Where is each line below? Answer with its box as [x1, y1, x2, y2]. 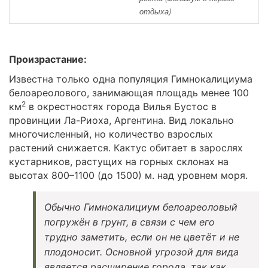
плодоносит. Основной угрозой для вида [44, 245, 239, 258]
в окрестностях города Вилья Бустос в [26, 100, 217, 112]
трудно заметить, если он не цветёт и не [44, 230, 239, 243]
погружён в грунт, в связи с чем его [44, 215, 215, 228]
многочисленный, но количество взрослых [9, 127, 213, 140]
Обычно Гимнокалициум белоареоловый [44, 200, 237, 213]
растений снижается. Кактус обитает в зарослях [9, 141, 243, 154]
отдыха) [139, 5, 171, 17]
